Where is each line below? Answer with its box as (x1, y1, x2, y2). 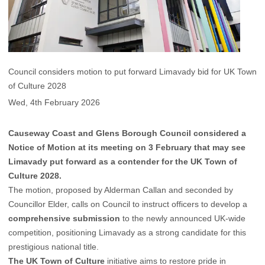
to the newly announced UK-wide (120, 213, 245, 223)
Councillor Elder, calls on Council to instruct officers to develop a (8, 199, 247, 209)
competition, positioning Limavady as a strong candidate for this (8, 227, 246, 237)
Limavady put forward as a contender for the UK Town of (8, 156, 237, 166)
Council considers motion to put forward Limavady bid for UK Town (8, 67, 257, 77)
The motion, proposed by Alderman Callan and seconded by (8, 185, 233, 195)
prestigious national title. (8, 241, 99, 251)
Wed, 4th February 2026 (8, 97, 100, 107)
